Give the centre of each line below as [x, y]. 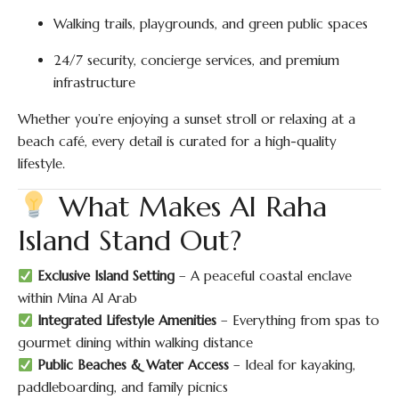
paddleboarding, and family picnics [123, 387]
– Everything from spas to [298, 320]
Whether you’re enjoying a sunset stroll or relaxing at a [187, 119]
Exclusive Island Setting [106, 276]
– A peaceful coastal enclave [264, 276]
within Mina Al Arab [77, 298]
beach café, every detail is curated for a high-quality [177, 141]
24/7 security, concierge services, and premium [196, 60]
